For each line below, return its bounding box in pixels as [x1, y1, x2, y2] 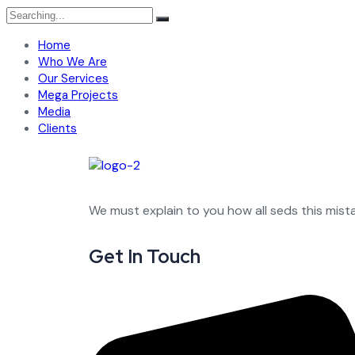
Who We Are [38, 54, 107, 70]
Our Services [38, 71, 109, 86]
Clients [38, 120, 77, 136]
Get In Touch [89, 244, 200, 269]
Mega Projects [38, 87, 118, 103]
